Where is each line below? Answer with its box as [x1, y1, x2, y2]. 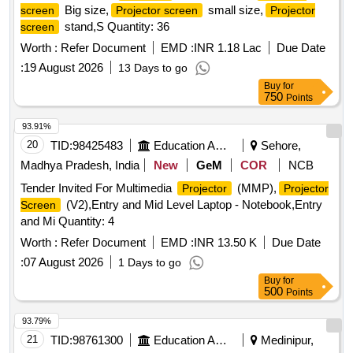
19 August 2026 [24, 61, 103, 75]
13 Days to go [118, 61, 188, 75]
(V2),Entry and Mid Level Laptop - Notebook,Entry [63, 198, 322, 212]
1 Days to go [118, 256, 181, 269]
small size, [205, 3, 263, 17]
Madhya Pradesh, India [20, 158, 139, 173]
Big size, [61, 3, 109, 17]
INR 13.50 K [194, 236, 257, 250]
